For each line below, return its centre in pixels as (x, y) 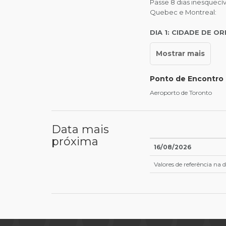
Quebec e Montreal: (183, 12)
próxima (75, 142)
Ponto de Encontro (187, 79)
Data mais (80, 130)
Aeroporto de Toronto (181, 93)
